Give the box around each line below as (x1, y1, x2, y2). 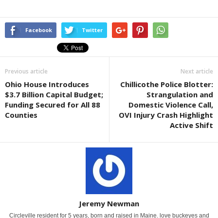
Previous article (5, 67, 48, 76)
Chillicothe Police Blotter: (120, 79, 213, 90)
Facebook (25, 26, 52, 34)
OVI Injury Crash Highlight (119, 110, 213, 120)
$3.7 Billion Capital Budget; (5, 90, 103, 100)
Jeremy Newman (79, 199, 139, 209)
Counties (5, 110, 37, 120)
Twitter (82, 26, 103, 34)
